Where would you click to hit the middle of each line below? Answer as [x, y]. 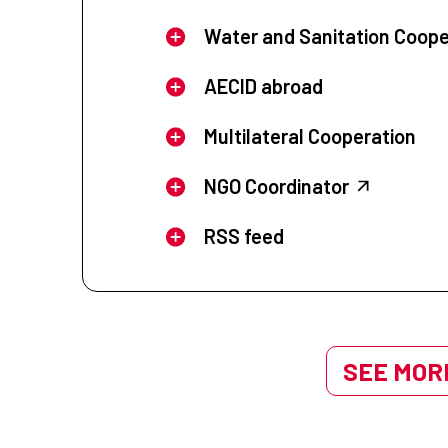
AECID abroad [263, 86]
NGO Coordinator [276, 186]
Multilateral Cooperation [309, 136]
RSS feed [243, 236]
